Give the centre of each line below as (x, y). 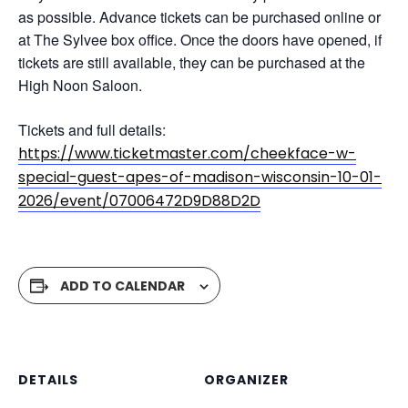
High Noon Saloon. (80, 85)
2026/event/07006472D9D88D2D (139, 201)
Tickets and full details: (92, 130)
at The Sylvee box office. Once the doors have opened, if (200, 40)
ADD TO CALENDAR (122, 286)
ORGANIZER (246, 380)
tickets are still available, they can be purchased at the (192, 62)
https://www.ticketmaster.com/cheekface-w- (187, 153)
